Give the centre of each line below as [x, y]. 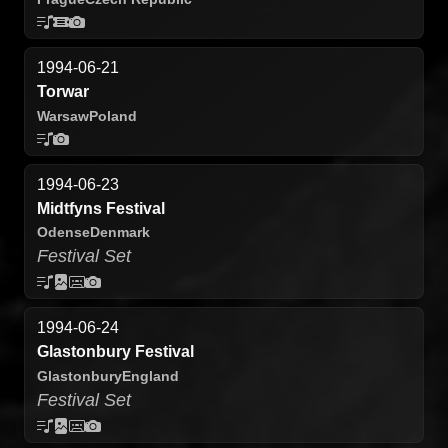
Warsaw [63, 115]
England [150, 375]
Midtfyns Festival [101, 208]
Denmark [120, 232]
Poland [113, 115]
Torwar [63, 91]
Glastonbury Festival [115, 352]
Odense [63, 232]
